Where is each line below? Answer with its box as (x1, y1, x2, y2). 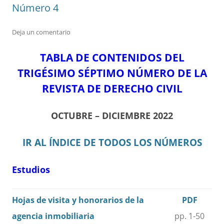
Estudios (12, 163, 50, 176)
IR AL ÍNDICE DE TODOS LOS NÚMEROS (22, 136, 202, 149)
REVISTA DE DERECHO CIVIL (41, 81, 182, 96)
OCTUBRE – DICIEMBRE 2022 (51, 109, 173, 122)
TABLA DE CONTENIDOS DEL (39, 50, 184, 65)
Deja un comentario (12, 27, 70, 37)
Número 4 (12, 1, 58, 15)
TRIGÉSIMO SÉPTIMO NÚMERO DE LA (17, 66, 207, 80)
